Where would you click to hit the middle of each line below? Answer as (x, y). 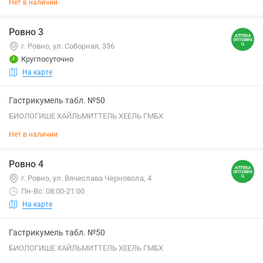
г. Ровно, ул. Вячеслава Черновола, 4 (86, 178)
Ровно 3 (26, 32)
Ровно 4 (26, 164)
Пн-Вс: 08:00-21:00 (53, 191)
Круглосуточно (47, 59)
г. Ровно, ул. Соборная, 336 (68, 46)
